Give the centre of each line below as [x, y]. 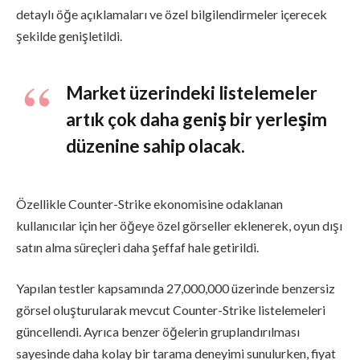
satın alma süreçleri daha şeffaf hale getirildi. [137, 247]
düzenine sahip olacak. [155, 146]
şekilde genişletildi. [69, 36]
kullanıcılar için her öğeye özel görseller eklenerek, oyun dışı [179, 225]
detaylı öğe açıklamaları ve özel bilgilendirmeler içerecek [172, 14]
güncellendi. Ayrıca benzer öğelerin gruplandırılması [158, 332]
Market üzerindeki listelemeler [192, 93]
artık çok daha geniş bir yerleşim [196, 120]
